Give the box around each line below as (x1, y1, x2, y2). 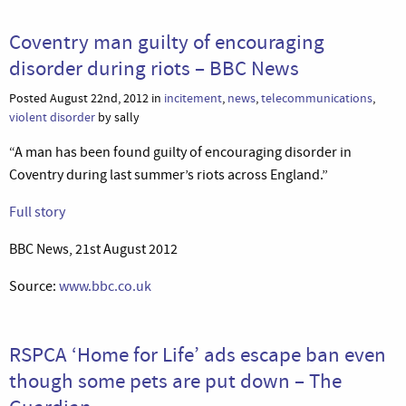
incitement (164, 89, 222, 107)
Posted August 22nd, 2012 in (9, 89, 164, 107)
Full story (9, 202, 65, 221)
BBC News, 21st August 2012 (9, 239, 178, 258)
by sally (95, 108, 140, 126)
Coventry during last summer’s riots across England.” (9, 165, 328, 184)
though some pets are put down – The (9, 366, 342, 394)
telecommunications (261, 89, 372, 107)
